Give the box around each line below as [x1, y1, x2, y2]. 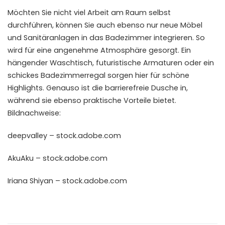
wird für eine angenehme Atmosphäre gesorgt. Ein [8, 45, 191, 55]
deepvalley [8, 130, 47, 141]
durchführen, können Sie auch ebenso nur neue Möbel [8, 20, 202, 30]
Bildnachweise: [8, 107, 61, 118]
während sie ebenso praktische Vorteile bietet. [8, 95, 176, 105]
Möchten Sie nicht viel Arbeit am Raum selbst [8, 7, 171, 18]
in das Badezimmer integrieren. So [79, 32, 205, 43]
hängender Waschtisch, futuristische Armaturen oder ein [8, 57, 214, 68]
